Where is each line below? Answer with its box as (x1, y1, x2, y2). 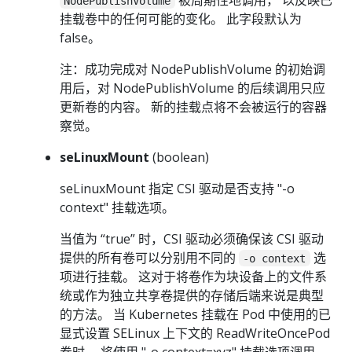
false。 (60, 28, 101, 46)
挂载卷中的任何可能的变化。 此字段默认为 (60, 9, 302, 27)
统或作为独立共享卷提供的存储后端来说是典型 (60, 286, 324, 304)
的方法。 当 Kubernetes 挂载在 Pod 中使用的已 (60, 305, 331, 323)
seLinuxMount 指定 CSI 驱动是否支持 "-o (60, 179, 295, 197)
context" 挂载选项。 (60, 198, 174, 216)
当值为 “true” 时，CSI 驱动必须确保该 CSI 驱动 (60, 229, 324, 247)
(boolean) (149, 148, 209, 166)
